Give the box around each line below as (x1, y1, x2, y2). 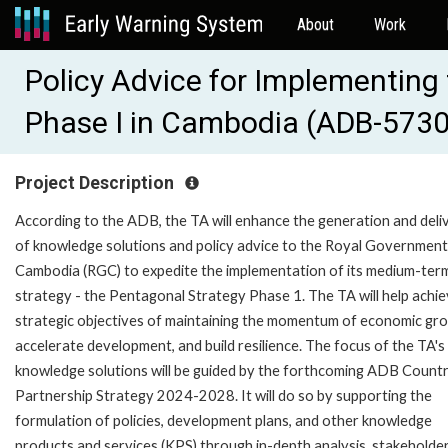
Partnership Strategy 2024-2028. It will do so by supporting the (15, 386, 432, 404)
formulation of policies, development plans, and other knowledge (15, 411, 432, 429)
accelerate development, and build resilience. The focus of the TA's (15, 336, 445, 354)
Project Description (15, 173, 178, 193)
